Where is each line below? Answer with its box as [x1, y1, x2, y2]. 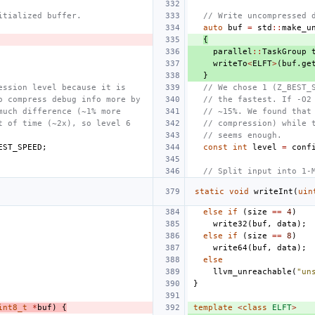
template [193, 302, 233, 312]
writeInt [254, 186, 293, 196]
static [195, 186, 224, 196]
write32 [213, 219, 247, 229]
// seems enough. [203, 130, 282, 140]
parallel [213, 46, 252, 56]
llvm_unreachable [213, 266, 292, 276]
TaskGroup [262, 46, 307, 56]
